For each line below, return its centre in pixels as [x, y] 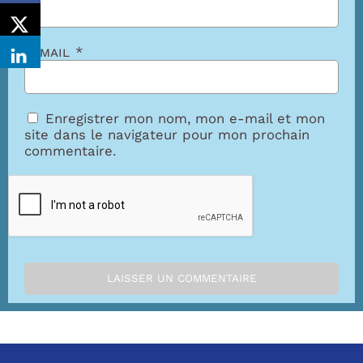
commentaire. [70, 151]
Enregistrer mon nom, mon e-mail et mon [185, 118]
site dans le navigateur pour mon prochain [167, 135]
